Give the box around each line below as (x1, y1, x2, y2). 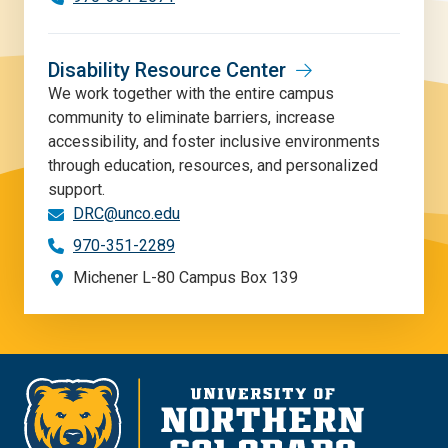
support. (48, 179, 105, 199)
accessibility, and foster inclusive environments (48, 131, 380, 151)
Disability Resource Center (48, 57, 286, 82)
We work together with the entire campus (48, 83, 334, 103)
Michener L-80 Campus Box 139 (73, 267, 298, 287)
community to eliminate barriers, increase (48, 107, 335, 127)
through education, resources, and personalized (48, 155, 378, 175)
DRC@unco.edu (73, 203, 180, 223)
